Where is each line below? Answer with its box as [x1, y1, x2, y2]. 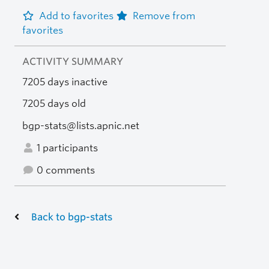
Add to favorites [38, 10, 116, 22]
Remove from [132, 10, 195, 22]
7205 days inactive [22, 76, 107, 88]
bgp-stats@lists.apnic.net [22, 120, 139, 132]
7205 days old [22, 98, 86, 110]
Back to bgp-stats [31, 211, 112, 223]
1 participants [34, 142, 98, 154]
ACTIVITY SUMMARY [22, 55, 123, 67]
